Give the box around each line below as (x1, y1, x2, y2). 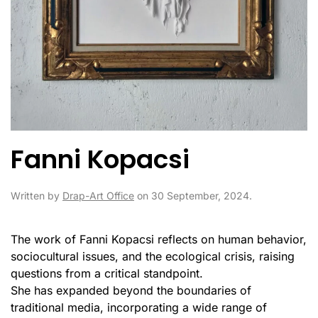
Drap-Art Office (62, 190, 134, 202)
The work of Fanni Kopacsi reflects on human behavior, (11, 232, 307, 247)
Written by (11, 190, 62, 202)
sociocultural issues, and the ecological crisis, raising (11, 249, 295, 264)
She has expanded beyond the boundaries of (11, 283, 251, 298)
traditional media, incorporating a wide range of (11, 300, 267, 315)
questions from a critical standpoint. (11, 266, 203, 281)
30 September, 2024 (151, 190, 249, 202)
